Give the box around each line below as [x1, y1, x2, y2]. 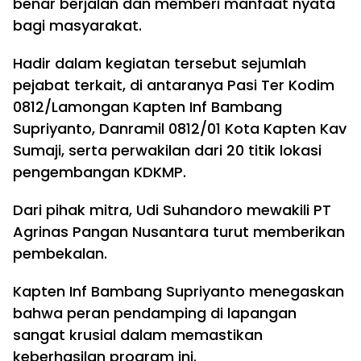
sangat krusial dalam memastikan [13, 325, 263, 345]
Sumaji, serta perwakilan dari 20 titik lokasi [13, 140, 322, 160]
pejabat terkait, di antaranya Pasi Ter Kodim [13, 75, 334, 95]
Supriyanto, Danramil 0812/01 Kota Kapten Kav [13, 118, 346, 139]
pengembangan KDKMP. [13, 162, 186, 182]
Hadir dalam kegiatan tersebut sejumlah [13, 53, 306, 73]
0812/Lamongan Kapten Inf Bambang [13, 97, 282, 117]
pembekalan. [13, 243, 107, 263]
